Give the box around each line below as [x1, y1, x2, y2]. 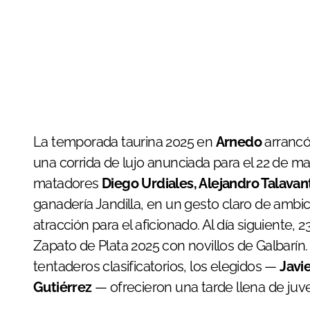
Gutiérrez [33, 279, 92, 296]
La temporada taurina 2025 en [41, 134, 216, 151]
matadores [33, 175, 102, 192]
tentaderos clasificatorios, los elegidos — [33, 258, 280, 275]
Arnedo [215, 134, 262, 151]
